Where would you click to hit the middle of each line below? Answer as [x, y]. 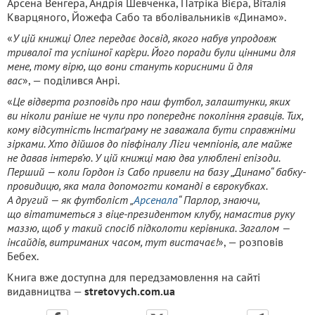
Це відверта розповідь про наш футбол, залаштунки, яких [152, 101]
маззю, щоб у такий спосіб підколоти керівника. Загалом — [148, 227]
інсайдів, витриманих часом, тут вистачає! [112, 242]
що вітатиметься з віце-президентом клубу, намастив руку [151, 213]
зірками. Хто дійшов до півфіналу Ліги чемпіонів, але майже [149, 143]
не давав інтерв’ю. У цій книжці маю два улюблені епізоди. [143, 157]
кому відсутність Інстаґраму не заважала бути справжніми [151, 129]
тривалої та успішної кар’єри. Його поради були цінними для [151, 52]
